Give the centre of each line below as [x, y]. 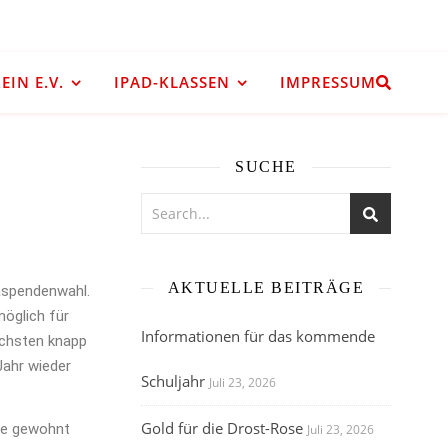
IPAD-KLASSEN [171, 82]
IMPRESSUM [327, 82]
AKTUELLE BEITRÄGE [266, 287]
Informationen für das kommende [258, 336]
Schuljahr [173, 381]
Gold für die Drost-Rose [222, 428]
